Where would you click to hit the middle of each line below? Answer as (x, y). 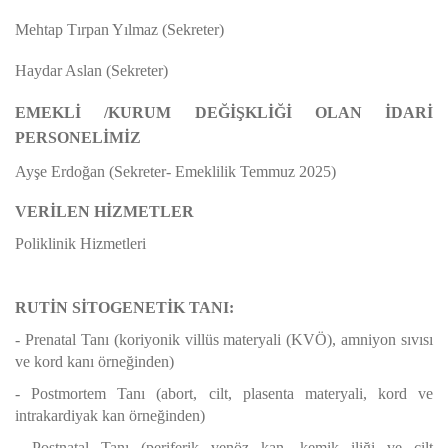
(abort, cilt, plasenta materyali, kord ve (289, 393)
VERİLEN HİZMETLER (104, 211)
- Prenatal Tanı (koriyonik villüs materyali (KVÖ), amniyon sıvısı (224, 339)
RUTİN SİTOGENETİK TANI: (124, 307)
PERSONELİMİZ (78, 137)
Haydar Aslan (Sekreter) (91, 70)
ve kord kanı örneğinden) (94, 361)
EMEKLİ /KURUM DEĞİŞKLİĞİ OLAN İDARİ (224, 112)
